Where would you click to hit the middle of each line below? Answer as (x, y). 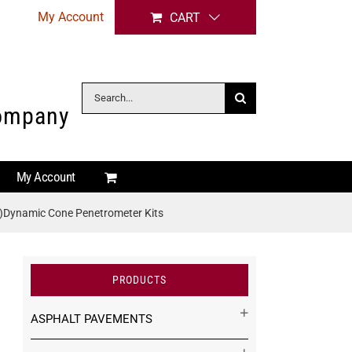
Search (99, 93)
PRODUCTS (139, 280)
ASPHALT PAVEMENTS (92, 319)
